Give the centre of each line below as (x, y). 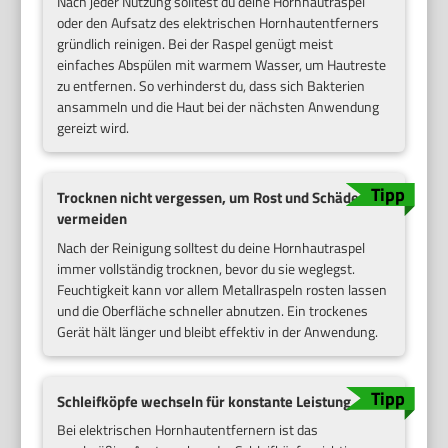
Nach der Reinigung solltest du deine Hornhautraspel (211, 247)
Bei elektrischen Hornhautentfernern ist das (188, 430)
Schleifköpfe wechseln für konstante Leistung (204, 401)
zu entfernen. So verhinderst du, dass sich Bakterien (211, 85)
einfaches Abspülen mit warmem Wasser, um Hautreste (222, 64)
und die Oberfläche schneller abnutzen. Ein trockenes (213, 310)
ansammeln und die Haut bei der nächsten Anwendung (218, 106)
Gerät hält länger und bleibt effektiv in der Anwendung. (218, 331)
